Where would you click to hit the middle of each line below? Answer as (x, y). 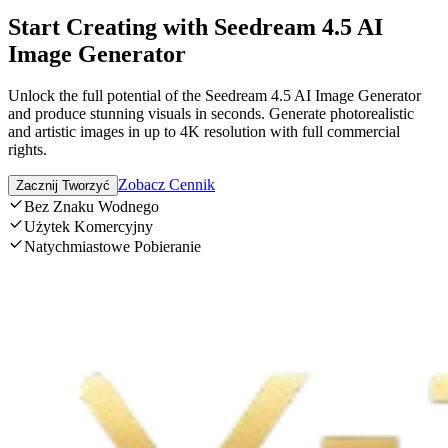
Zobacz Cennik (166, 185)
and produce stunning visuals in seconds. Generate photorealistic (211, 114)
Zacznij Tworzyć (63, 186)
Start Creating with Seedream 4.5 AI (195, 26)
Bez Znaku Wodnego (91, 207)
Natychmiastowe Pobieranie (112, 247)
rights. (27, 150)
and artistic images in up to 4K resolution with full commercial (204, 132)
